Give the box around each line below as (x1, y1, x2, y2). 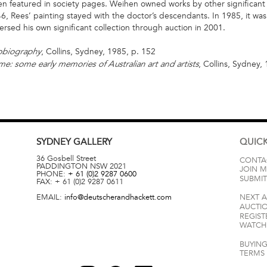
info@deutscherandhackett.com (64, 193, 172, 203)
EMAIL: (36, 193, 64, 203)
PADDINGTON (36, 161, 88, 171)
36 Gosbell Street (36, 153, 96, 163)
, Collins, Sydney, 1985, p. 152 (41, 46, 156, 57)
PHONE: (36, 169, 68, 179)
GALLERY (73, 136, 112, 148)
